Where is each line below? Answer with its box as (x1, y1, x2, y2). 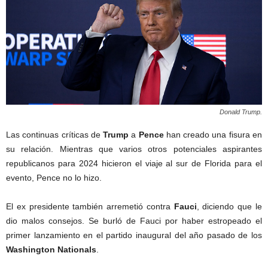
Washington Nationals (6, 245, 96, 254)
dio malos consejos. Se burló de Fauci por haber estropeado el (6, 216, 262, 226)
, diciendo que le (196, 202, 263, 211)
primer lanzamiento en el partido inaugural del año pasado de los (6, 230, 262, 240)
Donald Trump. (220, 108, 262, 115)
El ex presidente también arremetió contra (6, 202, 174, 211)
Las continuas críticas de (6, 130, 103, 139)
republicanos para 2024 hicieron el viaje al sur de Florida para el (6, 159, 262, 168)
